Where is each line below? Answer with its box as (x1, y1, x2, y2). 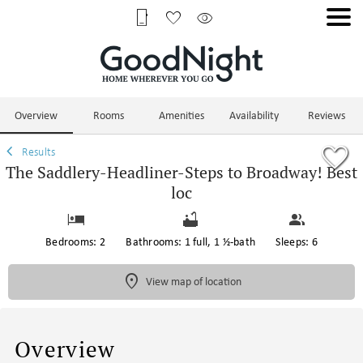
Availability (229, 106, 280, 122)
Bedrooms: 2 (45, 233, 106, 249)
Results (19, 143, 56, 159)
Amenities (159, 106, 204, 122)
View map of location (145, 274, 241, 289)
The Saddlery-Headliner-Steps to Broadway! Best (6, 161, 357, 182)
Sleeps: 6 (275, 233, 318, 249)
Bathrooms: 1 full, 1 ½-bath (126, 233, 256, 249)
